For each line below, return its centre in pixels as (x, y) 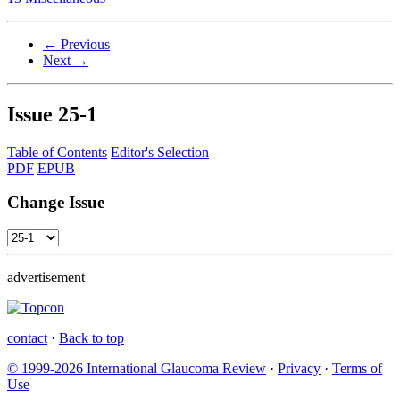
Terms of (357, 369)
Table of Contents (57, 152)
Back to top (92, 338)
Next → (66, 60)
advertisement (46, 278)
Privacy (299, 369)
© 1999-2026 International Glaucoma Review (137, 369)
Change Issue (56, 203)
